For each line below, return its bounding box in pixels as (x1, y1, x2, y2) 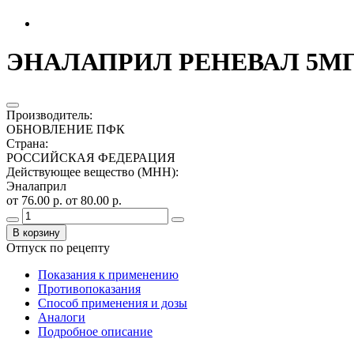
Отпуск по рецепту (6, 240, 110, 254)
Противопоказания (38, 281, 141, 296)
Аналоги (38, 310, 85, 324)
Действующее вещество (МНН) (6, 164, 175, 179)
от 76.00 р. (6, 193, 66, 207)
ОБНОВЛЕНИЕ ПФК (6, 122, 125, 136)
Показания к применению (38, 267, 179, 281)
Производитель (6, 107, 89, 122)
